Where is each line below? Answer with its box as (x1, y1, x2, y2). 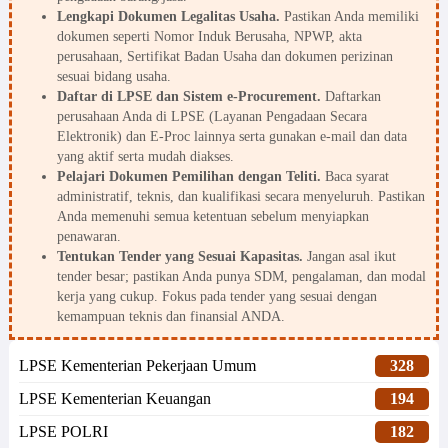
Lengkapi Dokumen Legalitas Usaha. (56, 9, 280, 25)
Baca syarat (320, 169, 389, 185)
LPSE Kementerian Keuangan (18, 390, 211, 408)
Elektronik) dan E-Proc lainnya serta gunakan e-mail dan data (56, 129, 407, 145)
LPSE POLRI (18, 423, 108, 441)
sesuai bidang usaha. (56, 69, 171, 85)
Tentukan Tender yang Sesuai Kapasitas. (56, 249, 303, 265)
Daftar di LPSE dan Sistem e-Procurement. (56, 89, 321, 105)
